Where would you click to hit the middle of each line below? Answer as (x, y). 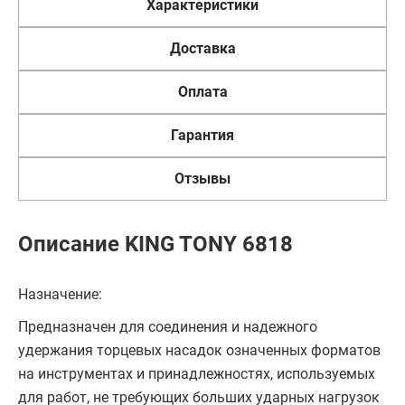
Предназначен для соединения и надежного (168, 327)
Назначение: (60, 294)
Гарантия (202, 135)
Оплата (202, 92)
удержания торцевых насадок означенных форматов (199, 350)
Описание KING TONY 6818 (155, 244)
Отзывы (202, 179)
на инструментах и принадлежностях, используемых (197, 374)
